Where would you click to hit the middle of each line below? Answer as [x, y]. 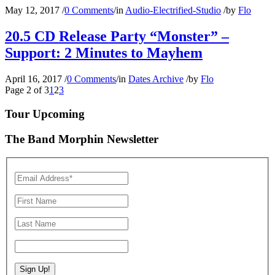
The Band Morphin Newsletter [82, 139]
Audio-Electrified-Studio [173, 10]
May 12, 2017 [32, 10]
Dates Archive [156, 79]
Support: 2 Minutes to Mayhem [104, 53]
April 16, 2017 [33, 79]
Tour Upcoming [45, 114]
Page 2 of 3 [27, 90]
